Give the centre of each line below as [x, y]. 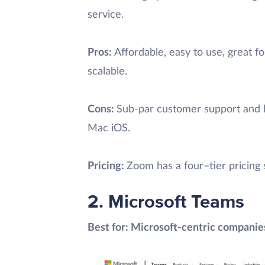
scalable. [107, 72]
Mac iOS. [109, 129]
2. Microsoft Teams [166, 202]
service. [106, 15]
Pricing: [107, 167]
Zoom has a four [165, 167]
